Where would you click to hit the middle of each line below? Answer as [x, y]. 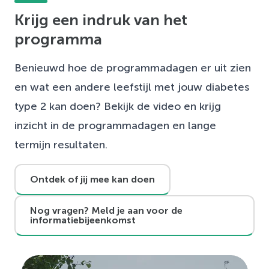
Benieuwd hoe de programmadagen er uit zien [133, 68]
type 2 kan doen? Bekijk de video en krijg [118, 106]
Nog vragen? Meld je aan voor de [106, 210]
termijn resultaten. [61, 144]
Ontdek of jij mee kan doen [92, 179]
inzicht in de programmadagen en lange [115, 125]
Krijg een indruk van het [101, 20]
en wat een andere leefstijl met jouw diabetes [132, 87]
